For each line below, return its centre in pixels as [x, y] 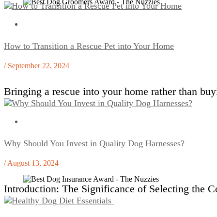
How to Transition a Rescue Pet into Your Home [89, 46]
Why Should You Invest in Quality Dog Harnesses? [94, 144]
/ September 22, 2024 [37, 66]
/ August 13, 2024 [31, 163]
